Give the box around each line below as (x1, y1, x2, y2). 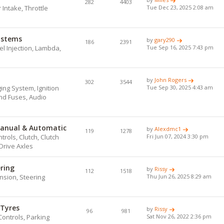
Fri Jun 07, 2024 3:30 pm (146, 132, 209, 140)
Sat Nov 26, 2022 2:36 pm (146, 212, 212, 220)
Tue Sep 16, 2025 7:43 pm (146, 43, 214, 51)
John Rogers (154, 75, 187, 83)
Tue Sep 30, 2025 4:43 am (146, 83, 213, 91)
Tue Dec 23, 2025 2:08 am (146, 3, 214, 11)
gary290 (154, 35, 175, 43)
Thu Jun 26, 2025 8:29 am (146, 172, 212, 180)
